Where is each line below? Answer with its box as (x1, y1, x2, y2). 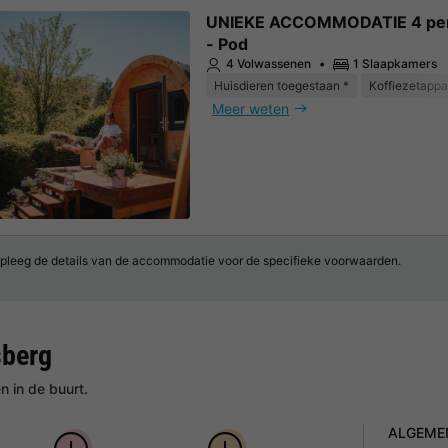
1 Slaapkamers (353, 55, 437, 71)
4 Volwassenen (226, 55, 311, 71)
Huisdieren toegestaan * (214, 77, 349, 93)
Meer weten (212, 99, 289, 117)
